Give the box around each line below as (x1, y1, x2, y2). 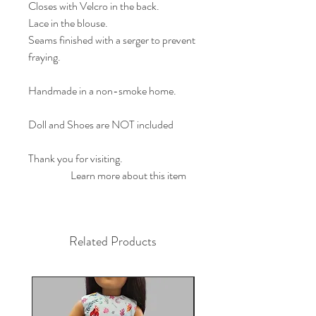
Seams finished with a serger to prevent (28, 32, 195, 49)
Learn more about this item (186, 167, 203, 184)
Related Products (69, 232, 157, 251)
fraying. (28, 49, 61, 66)
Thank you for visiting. (28, 150, 123, 167)
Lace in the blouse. (28, 15, 108, 32)
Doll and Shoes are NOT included (28, 116, 174, 133)
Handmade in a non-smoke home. (28, 83, 176, 99)
